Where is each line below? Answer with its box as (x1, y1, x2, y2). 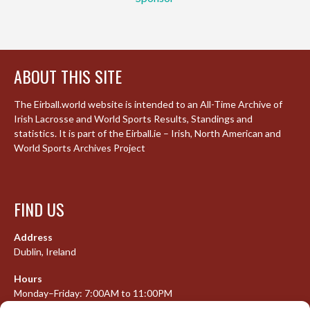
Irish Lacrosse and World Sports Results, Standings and (14, 113, 253, 125)
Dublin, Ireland (14, 246, 76, 258)
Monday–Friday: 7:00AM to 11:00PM (14, 286, 172, 299)
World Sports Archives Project (14, 142, 145, 154)
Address (14, 231, 53, 244)
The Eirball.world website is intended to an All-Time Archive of (14, 98, 282, 111)
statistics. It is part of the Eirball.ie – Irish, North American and (14, 127, 281, 140)
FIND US (14, 197, 64, 222)
